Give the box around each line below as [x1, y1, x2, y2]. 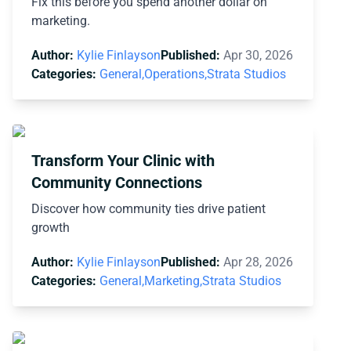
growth [31, 219, 70, 235]
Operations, [144, 66, 207, 81]
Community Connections [31, 172, 202, 192]
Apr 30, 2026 [223, 47, 293, 63]
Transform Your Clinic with [31, 150, 215, 170]
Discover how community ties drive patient [31, 201, 266, 216]
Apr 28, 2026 [223, 254, 293, 270]
